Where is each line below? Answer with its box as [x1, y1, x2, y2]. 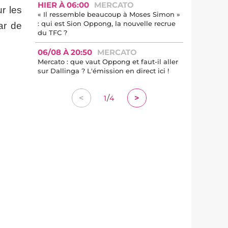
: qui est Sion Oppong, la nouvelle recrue [38, 19, 176, 27]
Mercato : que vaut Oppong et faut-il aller [38, 58, 178, 66]
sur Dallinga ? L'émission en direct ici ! [38, 67, 169, 75]
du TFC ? [38, 28, 67, 37]
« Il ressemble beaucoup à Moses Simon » [38, 10, 180, 18]
